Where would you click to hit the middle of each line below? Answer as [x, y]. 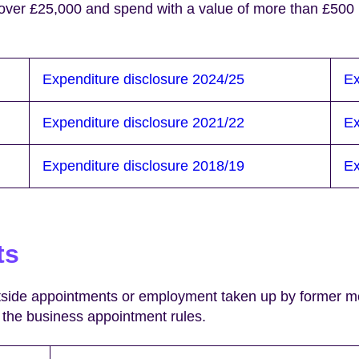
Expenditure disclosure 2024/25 [143, 79]
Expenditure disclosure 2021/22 [143, 122]
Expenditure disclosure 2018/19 [143, 165]
